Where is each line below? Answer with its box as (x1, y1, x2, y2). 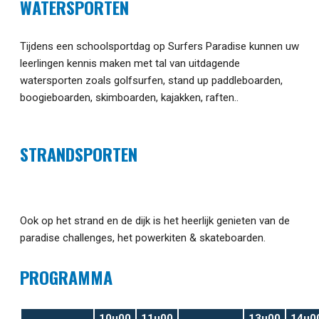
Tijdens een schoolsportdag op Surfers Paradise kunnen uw (20, 40, 299, 53)
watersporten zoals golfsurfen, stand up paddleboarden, (20, 74, 283, 88)
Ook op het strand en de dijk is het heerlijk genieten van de (20, 214, 290, 228)
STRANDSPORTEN (20, 141, 137, 167)
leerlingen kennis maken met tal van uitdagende (20, 57, 240, 70)
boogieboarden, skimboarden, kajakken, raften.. (20, 91, 239, 105)
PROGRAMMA (20, 264, 113, 291)
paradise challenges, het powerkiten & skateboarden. (20, 231, 268, 245)
